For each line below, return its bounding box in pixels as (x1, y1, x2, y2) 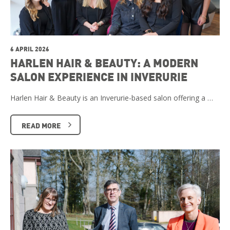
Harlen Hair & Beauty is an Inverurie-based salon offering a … (10, 92, 213, 103)
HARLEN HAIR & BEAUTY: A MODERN (10, 55, 198, 70)
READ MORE (22, 120, 61, 130)
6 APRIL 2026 (10, 44, 49, 53)
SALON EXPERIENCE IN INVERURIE (10, 69, 187, 84)
